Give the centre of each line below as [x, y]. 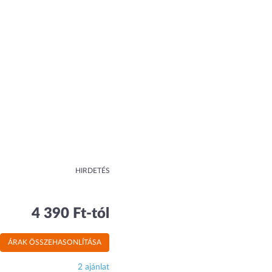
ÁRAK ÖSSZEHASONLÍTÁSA [55, 242]
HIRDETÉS [93, 171]
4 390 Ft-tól [71, 214]
